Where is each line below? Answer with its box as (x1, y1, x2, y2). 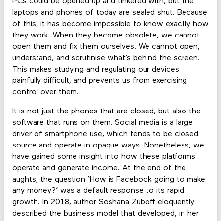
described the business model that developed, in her (12, 210, 199, 218)
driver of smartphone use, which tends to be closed (12, 130, 198, 139)
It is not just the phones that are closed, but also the (12, 108, 201, 116)
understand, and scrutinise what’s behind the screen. (12, 54, 200, 62)
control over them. (12, 88, 79, 96)
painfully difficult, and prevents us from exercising (12, 76, 187, 85)
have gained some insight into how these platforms (12, 153, 195, 161)
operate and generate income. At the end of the (12, 164, 186, 173)
